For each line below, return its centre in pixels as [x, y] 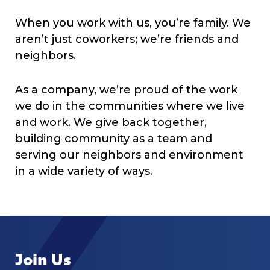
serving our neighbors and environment [129, 155]
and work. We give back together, [111, 123]
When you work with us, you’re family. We [133, 23]
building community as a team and [114, 139]
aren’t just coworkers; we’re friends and [127, 39]
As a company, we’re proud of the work [126, 90]
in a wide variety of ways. [84, 171]
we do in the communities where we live [130, 106]
